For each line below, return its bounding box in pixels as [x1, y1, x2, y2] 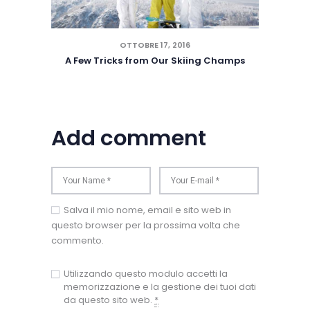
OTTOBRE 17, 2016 [120, 39, 190, 51]
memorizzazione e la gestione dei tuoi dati [64, 280, 257, 293]
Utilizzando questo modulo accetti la [64, 266, 228, 280]
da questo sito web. [64, 293, 155, 307]
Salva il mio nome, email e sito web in [64, 203, 232, 217]
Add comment [51, 122, 206, 153]
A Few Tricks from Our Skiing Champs [65, 54, 245, 68]
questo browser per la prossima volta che [51, 218, 240, 232]
